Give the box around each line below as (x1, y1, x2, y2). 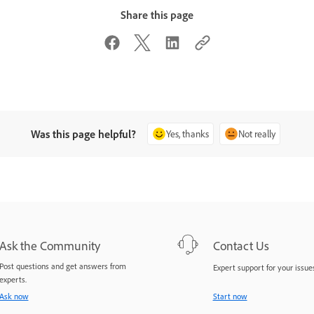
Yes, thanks (166, 128, 210, 139)
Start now (212, 291, 247, 302)
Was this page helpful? (31, 127, 137, 141)
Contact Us (212, 238, 269, 254)
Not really (238, 128, 276, 139)
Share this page (121, 7, 193, 22)
